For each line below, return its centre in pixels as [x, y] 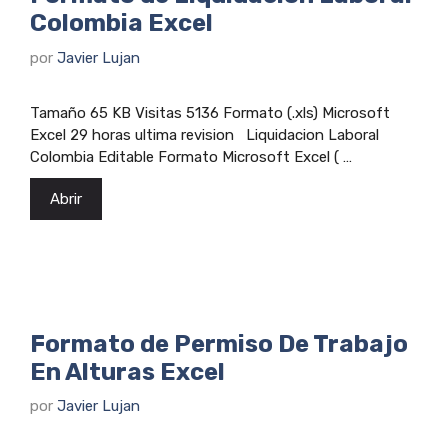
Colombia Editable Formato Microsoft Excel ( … [191, 156]
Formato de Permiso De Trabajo [219, 343]
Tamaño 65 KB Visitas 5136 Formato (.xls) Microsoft [210, 112]
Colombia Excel [121, 23]
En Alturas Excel [127, 371]
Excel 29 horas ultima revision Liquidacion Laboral [204, 134]
